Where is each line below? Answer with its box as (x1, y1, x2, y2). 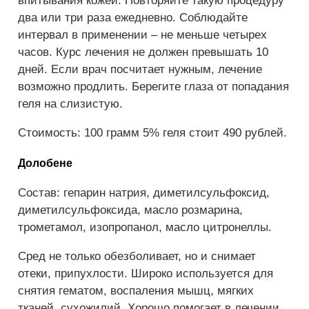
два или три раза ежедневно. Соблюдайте (18, 11, 248, 25)
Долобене (18, 157, 72, 169)
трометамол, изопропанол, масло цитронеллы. (18, 220, 272, 234)
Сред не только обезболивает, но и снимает (18, 249, 256, 263)
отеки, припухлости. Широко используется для (18, 266, 273, 280)
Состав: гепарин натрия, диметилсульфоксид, (18, 186, 270, 199)
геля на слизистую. (18, 97, 123, 111)
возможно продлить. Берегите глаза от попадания (18, 80, 289, 94)
